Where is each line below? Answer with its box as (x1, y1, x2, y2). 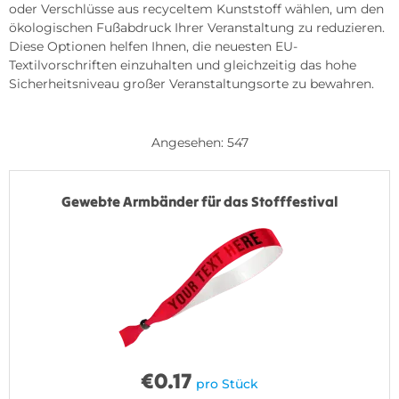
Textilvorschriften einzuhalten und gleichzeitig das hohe (9, 57, 356, 74)
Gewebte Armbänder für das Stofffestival (61, 192, 338, 211)
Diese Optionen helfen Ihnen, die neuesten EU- (9, 38, 297, 55)
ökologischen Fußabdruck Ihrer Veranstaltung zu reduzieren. (9, 20, 385, 37)
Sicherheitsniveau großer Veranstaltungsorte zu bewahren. (9, 76, 374, 93)
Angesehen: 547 (151, 134, 248, 151)
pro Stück (196, 376, 258, 393)
